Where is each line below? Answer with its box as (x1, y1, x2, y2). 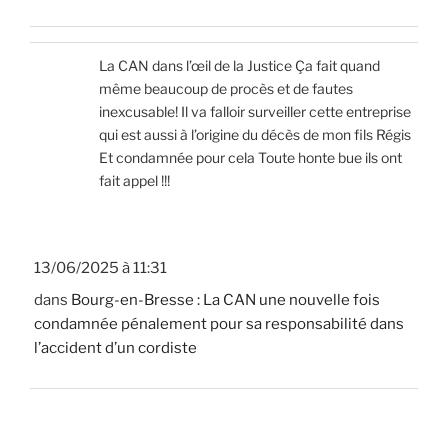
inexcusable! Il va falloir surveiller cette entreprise (99, 103, 411, 121)
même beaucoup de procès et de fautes (99, 80, 353, 98)
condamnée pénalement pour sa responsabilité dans (34, 315, 404, 334)
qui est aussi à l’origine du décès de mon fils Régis (99, 126, 411, 144)
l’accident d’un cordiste (34, 339, 197, 358)
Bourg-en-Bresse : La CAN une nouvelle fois (71, 291, 380, 310)
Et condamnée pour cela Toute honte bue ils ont (99, 149, 402, 167)
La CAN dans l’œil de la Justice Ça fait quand (99, 57, 380, 75)
